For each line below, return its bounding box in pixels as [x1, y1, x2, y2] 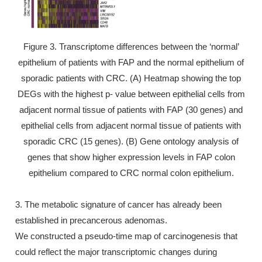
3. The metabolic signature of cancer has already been [15, 199, 222, 209]
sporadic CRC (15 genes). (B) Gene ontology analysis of [23, 136, 239, 146]
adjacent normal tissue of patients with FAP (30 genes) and [19, 104, 243, 115]
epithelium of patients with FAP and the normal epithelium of [18, 57, 244, 67]
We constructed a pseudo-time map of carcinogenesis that [15, 230, 237, 241]
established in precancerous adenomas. [15, 215, 167, 225]
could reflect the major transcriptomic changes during [15, 246, 217, 257]
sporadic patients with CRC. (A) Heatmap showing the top [21, 73, 241, 83]
